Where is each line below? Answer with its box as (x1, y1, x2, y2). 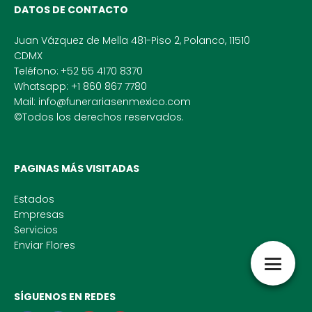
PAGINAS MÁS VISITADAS (14, 161, 139, 175)
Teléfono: (14, 63, 58, 78)
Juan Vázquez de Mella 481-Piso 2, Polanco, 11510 (14, 33, 250, 47)
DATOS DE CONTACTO (14, 2, 128, 17)
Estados (14, 192, 54, 206)
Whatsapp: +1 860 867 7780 (14, 79, 147, 93)
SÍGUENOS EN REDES (14, 289, 116, 304)
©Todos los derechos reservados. (14, 109, 184, 124)
